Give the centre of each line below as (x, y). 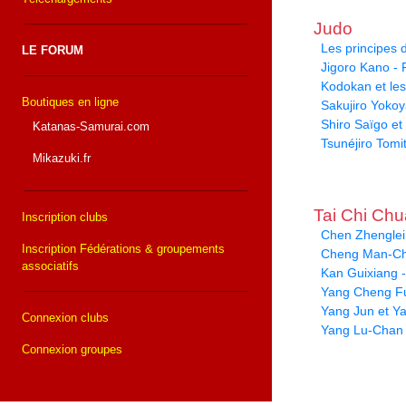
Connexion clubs (65, 318)
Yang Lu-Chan (362, 330)
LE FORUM (53, 51)
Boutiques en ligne (70, 102)
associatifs (50, 266)
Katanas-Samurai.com (89, 127)
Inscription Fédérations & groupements (123, 249)
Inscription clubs (65, 217)
